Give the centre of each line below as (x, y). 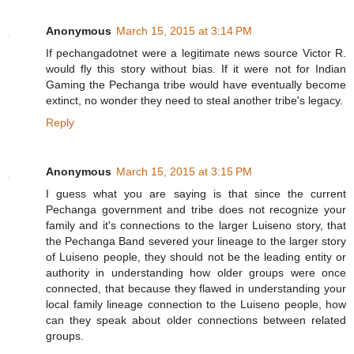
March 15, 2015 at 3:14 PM (184, 31)
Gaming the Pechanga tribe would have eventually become (196, 85)
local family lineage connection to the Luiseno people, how (196, 305)
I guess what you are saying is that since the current (196, 194)
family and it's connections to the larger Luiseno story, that (196, 226)
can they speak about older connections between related (196, 320)
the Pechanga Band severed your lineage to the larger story (196, 241)
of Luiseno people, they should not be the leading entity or (196, 257)
